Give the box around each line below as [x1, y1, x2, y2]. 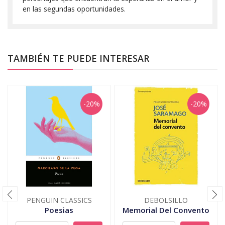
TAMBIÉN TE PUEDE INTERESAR [8, 52, 149, 64]
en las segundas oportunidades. [23, 4, 126, 14]
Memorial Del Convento [123, 204, 209, 215]
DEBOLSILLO [144, 195, 188, 205]
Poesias [45, 204, 73, 215]
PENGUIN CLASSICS [26, 195, 92, 205]
